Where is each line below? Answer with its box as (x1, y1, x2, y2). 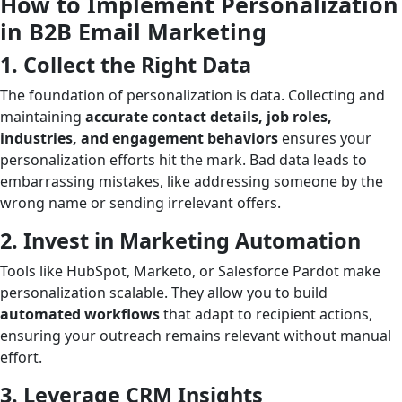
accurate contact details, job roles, (85, 106, 332, 127)
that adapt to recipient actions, (160, 303, 372, 324)
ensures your (278, 127, 371, 148)
